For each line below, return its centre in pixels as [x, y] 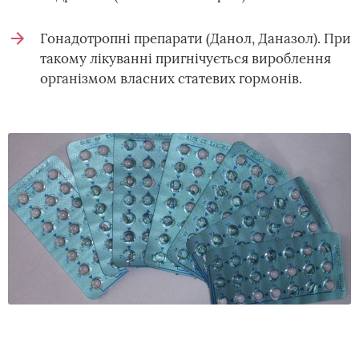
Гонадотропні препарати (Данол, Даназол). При [196, 39]
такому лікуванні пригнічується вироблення [186, 59]
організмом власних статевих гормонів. [171, 79]
